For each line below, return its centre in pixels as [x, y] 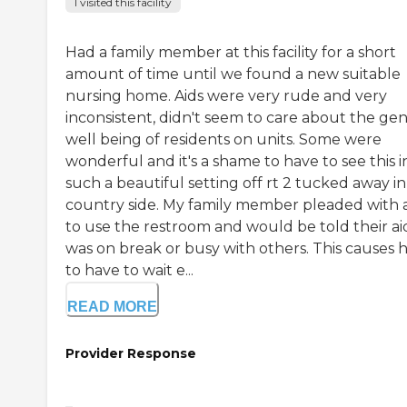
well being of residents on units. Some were [223, 139]
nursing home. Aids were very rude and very [226, 95]
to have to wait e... [129, 270]
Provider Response [131, 353]
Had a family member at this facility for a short [231, 52]
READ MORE [112, 306]
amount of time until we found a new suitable [233, 74]
